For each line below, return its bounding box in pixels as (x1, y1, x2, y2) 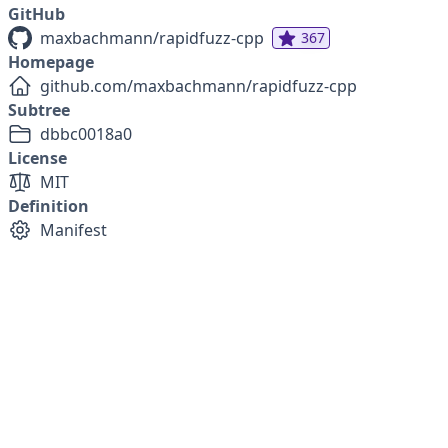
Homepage (8, 51, 94, 73)
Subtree (8, 99, 70, 121)
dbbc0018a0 (40, 123, 132, 145)
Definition (8, 195, 89, 217)
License (8, 147, 67, 169)
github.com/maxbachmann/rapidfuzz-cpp (40, 75, 357, 97)
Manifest (40, 219, 107, 241)
